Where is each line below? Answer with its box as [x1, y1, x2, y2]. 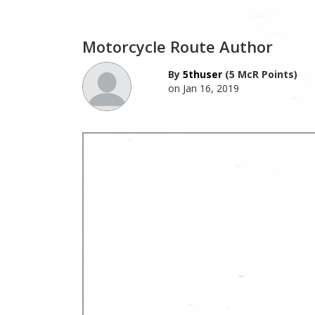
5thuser [182, 67, 222, 81]
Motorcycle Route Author [82, 35, 273, 57]
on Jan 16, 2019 [167, 81, 239, 95]
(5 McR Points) [221, 67, 297, 81]
